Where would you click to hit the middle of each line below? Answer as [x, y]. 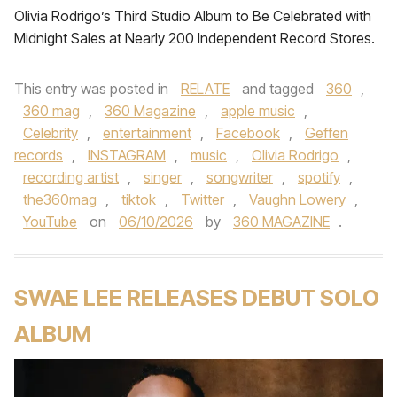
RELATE [205, 89]
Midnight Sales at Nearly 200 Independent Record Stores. [195, 38]
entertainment [147, 133]
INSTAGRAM [127, 155]
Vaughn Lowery [297, 199]
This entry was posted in [93, 89]
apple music [258, 111]
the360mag [60, 199]
